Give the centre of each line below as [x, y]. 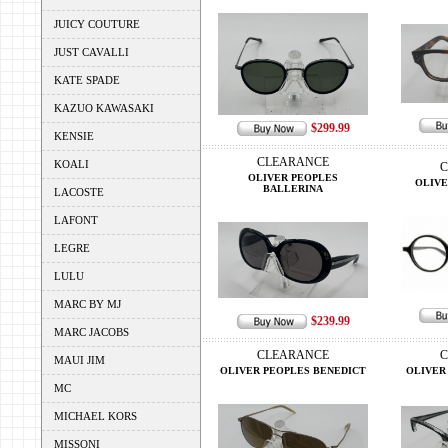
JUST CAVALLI [91, 52]
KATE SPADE [87, 80]
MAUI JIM [79, 360]
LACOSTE [79, 192]
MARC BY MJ [87, 304]
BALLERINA [293, 188]
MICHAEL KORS [95, 416]
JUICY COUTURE [97, 24]
